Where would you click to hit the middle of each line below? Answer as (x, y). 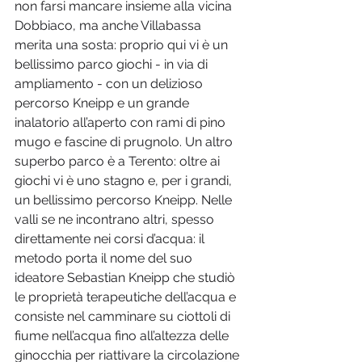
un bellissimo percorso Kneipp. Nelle (125, 200)
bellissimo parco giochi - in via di (113, 65)
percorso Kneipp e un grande (103, 103)
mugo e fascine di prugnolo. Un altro (125, 142)
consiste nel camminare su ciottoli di (124, 317)
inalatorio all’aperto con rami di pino (122, 123)
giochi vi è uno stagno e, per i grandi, (125, 181)
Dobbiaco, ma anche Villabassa (109, 26)
